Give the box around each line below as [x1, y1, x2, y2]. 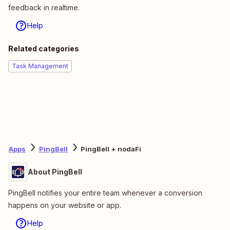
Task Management [12, 62, 68, 70]
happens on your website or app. [8, 200, 121, 209]
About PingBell [28, 167, 82, 176]
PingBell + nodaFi [81, 145, 141, 154]
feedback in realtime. [8, 3, 80, 12]
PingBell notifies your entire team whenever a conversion [8, 188, 202, 197]
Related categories [8, 44, 79, 53]
